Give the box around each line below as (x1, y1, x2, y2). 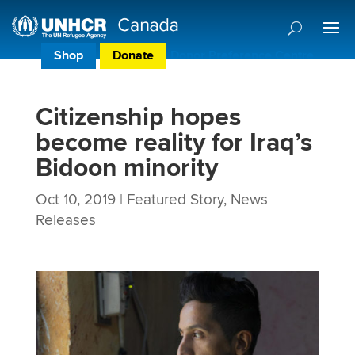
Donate (113, 48, 154, 64)
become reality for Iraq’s (35, 127, 312, 159)
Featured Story (126, 190, 223, 209)
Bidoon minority (35, 152, 218, 185)
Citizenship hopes (35, 101, 241, 134)
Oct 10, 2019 (35, 190, 116, 209)
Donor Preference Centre (170, 48, 314, 64)
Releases (35, 211, 96, 230)
